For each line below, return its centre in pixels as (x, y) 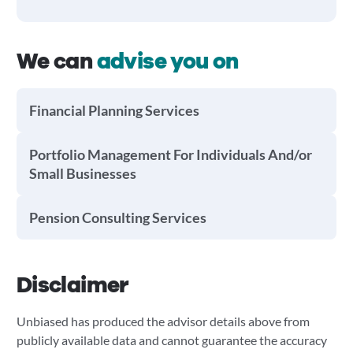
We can (56, 61)
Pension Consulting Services (117, 217)
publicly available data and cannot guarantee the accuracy (171, 340)
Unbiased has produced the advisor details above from (163, 321)
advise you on (167, 61)
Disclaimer (72, 285)
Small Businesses (82, 173)
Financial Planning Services (114, 110)
